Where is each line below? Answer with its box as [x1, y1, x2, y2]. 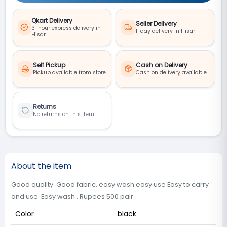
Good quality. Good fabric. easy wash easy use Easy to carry [11, 180, 209, 189]
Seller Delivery [136, 19, 177, 28]
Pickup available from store [33, 69, 106, 77]
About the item [11, 160, 71, 172]
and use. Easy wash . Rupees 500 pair [11, 192, 133, 201]
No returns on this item [33, 110, 94, 118]
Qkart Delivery [31, 16, 72, 25]
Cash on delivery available [136, 69, 207, 77]
